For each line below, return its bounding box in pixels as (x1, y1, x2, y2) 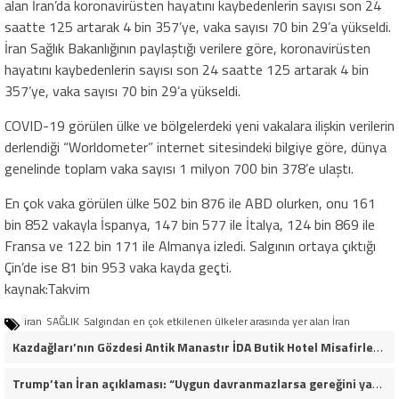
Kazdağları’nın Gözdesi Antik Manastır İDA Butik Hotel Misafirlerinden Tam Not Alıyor (372, 338, 383, 357)
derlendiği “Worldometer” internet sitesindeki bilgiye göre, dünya (4, 136, 387, 159)
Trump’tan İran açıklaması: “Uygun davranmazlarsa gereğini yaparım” (371, 374, 382, 394)
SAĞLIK (46, 313, 79, 330)
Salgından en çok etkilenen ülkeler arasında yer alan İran (84, 313, 350, 330)
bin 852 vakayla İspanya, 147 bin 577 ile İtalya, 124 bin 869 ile (4, 214, 375, 236)
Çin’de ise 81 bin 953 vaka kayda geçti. (4, 256, 232, 279)
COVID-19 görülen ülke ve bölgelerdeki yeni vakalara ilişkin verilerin (4, 115, 395, 137)
